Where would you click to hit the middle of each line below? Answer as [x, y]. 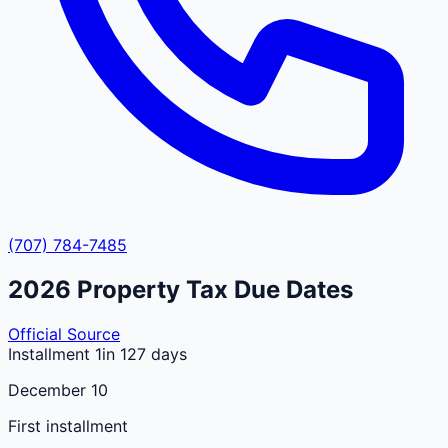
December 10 [58, 389]
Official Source [64, 333]
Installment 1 [55, 353]
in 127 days [144, 353]
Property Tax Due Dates [212, 289]
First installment [68, 425]
